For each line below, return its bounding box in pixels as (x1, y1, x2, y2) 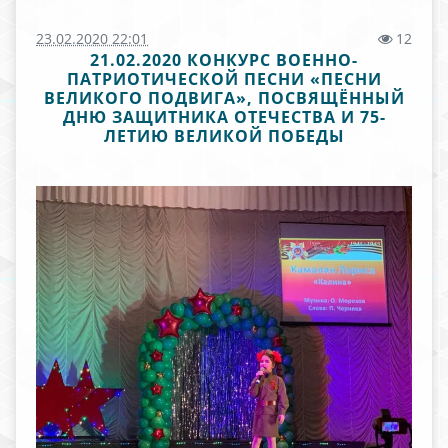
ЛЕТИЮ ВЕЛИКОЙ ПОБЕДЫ (103, 125, 345, 147)
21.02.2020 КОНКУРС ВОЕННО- (90, 49, 358, 71)
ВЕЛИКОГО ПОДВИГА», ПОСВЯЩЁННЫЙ (43, 87, 405, 109)
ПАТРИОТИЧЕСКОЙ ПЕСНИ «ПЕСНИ (66, 68, 382, 90)
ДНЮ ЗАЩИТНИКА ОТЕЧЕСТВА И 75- (62, 106, 386, 128)
